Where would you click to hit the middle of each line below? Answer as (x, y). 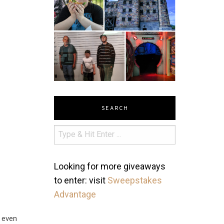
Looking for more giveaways (110, 166)
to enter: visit (81, 180)
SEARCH (115, 108)
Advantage (75, 194)
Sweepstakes (135, 180)
